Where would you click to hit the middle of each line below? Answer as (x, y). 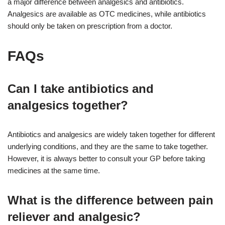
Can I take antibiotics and (81, 89)
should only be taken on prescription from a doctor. (90, 26)
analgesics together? (68, 105)
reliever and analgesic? (74, 217)
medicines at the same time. (54, 171)
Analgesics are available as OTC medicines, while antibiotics (107, 14)
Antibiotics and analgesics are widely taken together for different (111, 135)
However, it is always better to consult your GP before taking (106, 159)
